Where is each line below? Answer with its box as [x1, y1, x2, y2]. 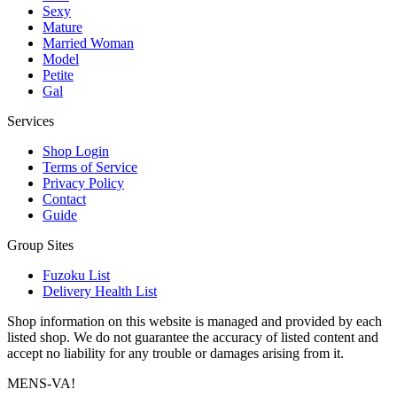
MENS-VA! [7, 376, 75, 392]
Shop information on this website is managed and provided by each [7, 314, 382, 330]
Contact [43, 191, 86, 207]
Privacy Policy [43, 175, 124, 191]
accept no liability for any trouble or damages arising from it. [7, 346, 344, 362]
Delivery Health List [43, 284, 157, 300]
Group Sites [7, 237, 74, 253]
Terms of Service [43, 160, 137, 175]
